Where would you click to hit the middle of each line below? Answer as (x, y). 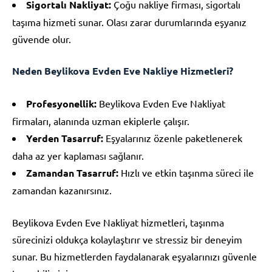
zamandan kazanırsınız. (62, 190)
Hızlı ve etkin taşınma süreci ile (186, 172)
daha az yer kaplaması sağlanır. (78, 155)
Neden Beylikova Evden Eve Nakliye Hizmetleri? (123, 70)
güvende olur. (42, 39)
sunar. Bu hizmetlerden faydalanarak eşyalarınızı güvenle (134, 256)
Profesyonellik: (61, 103)
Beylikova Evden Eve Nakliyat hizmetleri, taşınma (118, 222)
